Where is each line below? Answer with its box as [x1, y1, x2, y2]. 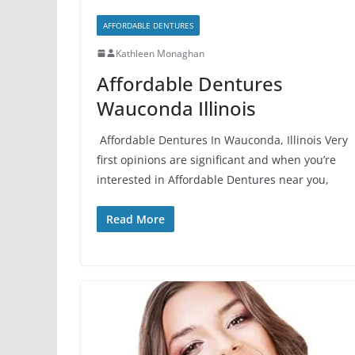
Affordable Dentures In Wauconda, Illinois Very [97, 132, 348, 147]
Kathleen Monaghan [116, 46, 204, 60]
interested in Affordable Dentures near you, [97, 171, 329, 187]
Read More [106, 211, 165, 227]
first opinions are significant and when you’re [97, 151, 336, 167]
